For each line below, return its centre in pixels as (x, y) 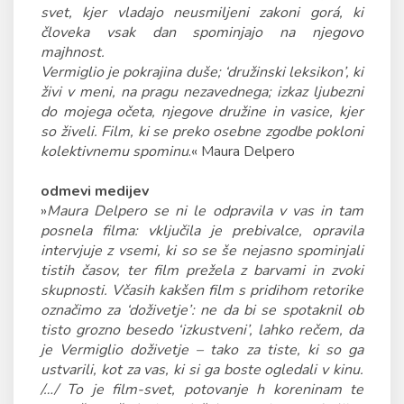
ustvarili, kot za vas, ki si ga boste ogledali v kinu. (202, 370)
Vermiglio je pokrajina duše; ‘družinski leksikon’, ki (202, 72)
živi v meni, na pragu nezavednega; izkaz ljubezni (202, 92)
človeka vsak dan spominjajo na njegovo (202, 32)
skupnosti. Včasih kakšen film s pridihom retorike (202, 290)
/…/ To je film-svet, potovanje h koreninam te (202, 390)
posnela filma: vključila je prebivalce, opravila (202, 231)
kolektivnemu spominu (115, 151)
